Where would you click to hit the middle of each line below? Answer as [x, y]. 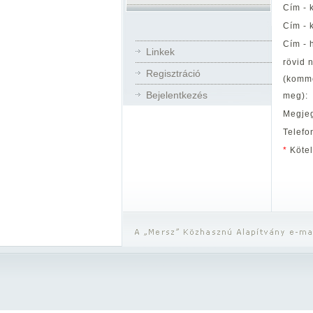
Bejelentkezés [177, 95]
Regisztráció [173, 73]
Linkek [160, 52]
